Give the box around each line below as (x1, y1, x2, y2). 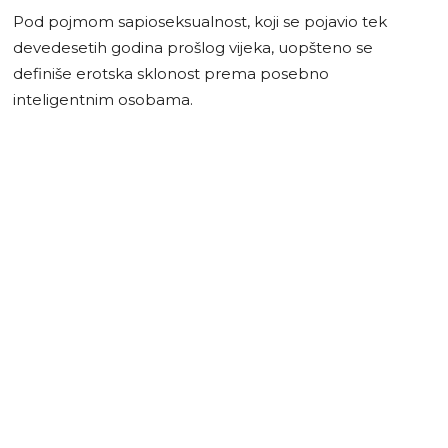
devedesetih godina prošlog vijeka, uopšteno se (13, 37, 373, 57)
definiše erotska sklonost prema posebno (13, 63, 329, 83)
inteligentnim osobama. (13, 89, 193, 109)
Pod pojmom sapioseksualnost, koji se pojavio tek (13, 11, 387, 31)
